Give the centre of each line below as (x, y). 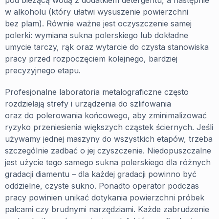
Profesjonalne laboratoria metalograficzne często (97, 92)
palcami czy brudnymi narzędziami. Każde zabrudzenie (107, 209)
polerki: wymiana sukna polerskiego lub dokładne (97, 35)
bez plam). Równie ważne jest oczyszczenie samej (98, 23)
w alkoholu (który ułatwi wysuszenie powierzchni (97, 11)
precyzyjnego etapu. (43, 70)
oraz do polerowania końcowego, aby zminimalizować (106, 115)
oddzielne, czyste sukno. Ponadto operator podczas (102, 186)
